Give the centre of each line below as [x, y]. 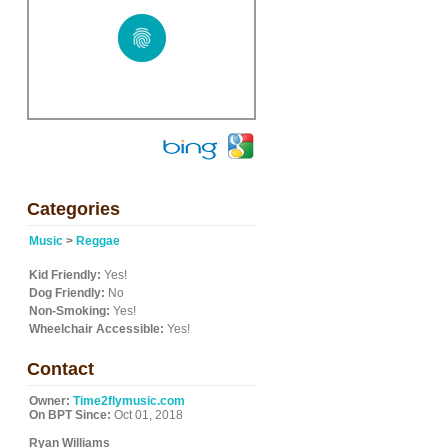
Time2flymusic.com [129, 401]
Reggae [98, 241]
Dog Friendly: [67, 293]
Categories [73, 209]
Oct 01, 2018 [147, 415]
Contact [60, 369]
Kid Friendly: [65, 275]
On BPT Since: [70, 415]
